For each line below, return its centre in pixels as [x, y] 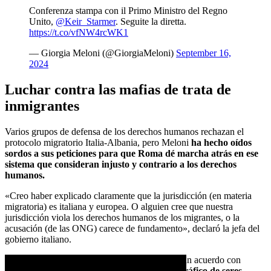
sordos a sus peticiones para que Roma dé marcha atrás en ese [132, 154]
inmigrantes [42, 106]
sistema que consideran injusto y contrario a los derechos [121, 165]
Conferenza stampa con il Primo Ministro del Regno [128, 11]
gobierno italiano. [38, 240]
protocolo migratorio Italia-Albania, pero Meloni [98, 143]
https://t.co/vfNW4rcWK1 [79, 33]
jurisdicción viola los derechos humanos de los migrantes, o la [122, 218]
